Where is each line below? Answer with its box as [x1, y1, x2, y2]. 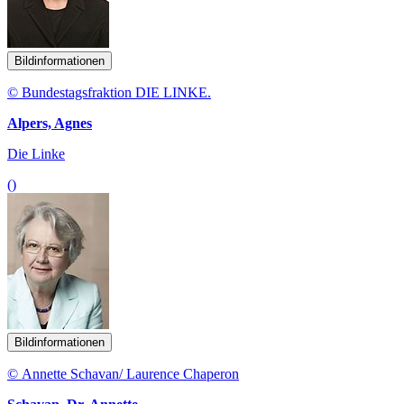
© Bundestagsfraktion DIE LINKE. [7, 85, 211, 101]
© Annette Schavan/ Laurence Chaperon [7, 366, 239, 382]
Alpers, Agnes [7, 115, 92, 132]
